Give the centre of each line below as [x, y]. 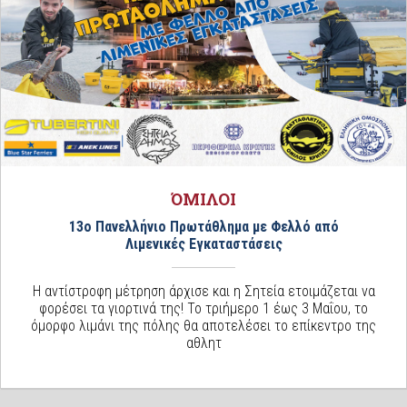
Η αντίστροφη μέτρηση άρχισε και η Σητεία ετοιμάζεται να [203, 291]
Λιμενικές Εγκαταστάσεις [203, 243]
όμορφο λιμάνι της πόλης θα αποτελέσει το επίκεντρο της [203, 325]
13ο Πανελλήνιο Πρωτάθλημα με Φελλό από [203, 226]
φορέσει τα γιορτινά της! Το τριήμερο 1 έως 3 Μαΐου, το [203, 308]
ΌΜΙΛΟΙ [203, 199]
